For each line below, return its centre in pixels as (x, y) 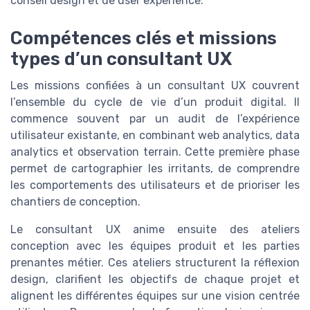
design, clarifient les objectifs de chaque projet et (155, 279)
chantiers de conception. (75, 201)
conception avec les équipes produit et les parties (155, 246)
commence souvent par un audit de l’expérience (155, 118)
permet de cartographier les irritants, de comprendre (155, 168)
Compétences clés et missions (144, 38)
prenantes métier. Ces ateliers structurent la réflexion (155, 262)
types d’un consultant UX (121, 58)
